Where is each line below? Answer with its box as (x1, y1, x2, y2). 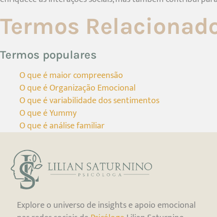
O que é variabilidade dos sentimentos (19, 93, 159, 108)
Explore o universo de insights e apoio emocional (17, 198, 196, 213)
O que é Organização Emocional (19, 81, 136, 95)
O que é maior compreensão (19, 68, 123, 83)
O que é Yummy (19, 106, 77, 121)
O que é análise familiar (19, 119, 105, 133)
